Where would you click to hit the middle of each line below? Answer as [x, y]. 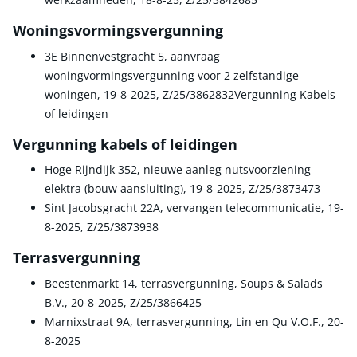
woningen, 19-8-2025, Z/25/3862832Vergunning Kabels [190, 94]
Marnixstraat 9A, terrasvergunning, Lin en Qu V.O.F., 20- [194, 321]
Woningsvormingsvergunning [118, 30]
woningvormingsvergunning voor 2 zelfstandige [172, 75]
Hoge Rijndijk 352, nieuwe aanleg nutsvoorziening [178, 170]
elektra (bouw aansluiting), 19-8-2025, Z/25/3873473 [182, 189]
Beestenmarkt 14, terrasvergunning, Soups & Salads [184, 283]
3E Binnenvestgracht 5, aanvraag [132, 56]
